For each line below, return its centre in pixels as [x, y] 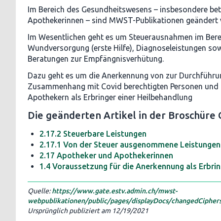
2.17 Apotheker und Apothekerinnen [106, 155]
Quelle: [40, 191]
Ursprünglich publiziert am [70, 211]
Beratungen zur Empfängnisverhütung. [96, 59]
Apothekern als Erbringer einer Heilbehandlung [110, 97]
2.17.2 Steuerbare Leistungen [93, 134]
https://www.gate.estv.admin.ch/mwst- [114, 191]
